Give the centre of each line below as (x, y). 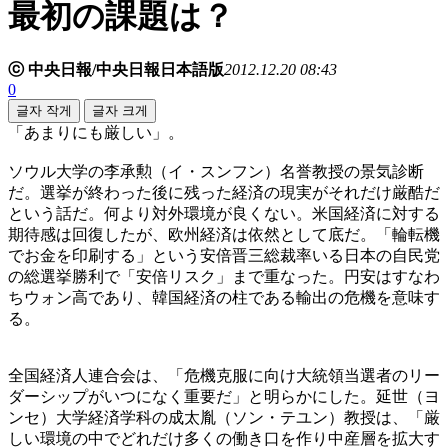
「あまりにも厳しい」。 (96, 133)
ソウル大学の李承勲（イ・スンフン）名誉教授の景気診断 (216, 172)
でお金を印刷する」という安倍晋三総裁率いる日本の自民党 (224, 256)
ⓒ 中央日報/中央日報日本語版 (116, 70)
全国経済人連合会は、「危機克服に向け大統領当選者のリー (224, 376)
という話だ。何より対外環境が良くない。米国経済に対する (224, 214)
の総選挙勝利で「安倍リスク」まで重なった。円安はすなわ (224, 277)
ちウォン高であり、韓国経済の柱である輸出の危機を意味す (224, 298)
